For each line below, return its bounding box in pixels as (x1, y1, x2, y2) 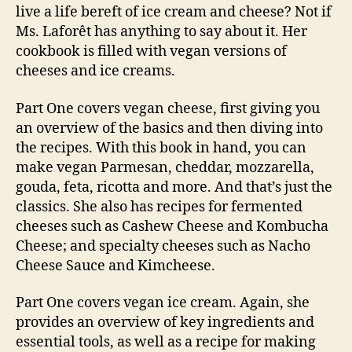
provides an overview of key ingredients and (16, 313, 314, 332)
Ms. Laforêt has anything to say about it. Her (16, 23, 307, 42)
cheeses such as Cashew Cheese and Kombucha (16, 217, 328, 236)
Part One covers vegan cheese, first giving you (16, 99, 320, 118)
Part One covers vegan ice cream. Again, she (16, 294, 310, 313)
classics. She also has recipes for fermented (16, 197, 302, 216)
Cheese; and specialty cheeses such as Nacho (16, 236, 310, 255)
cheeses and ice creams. (16, 62, 175, 81)
